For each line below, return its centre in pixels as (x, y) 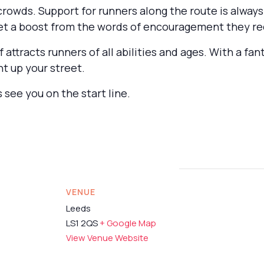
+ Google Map (128, 223)
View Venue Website (107, 237)
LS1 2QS (82, 223)
